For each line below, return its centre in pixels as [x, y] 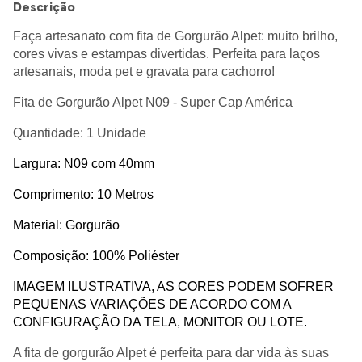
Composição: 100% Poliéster [96, 256]
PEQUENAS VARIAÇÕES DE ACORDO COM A [152, 305]
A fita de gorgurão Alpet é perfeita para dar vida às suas [171, 353]
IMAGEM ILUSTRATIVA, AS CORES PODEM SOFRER [173, 287]
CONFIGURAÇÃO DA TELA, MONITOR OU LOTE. [160, 322]
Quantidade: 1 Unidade [80, 133]
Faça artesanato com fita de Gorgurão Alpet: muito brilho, [175, 36]
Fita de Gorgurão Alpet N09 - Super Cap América [153, 103]
